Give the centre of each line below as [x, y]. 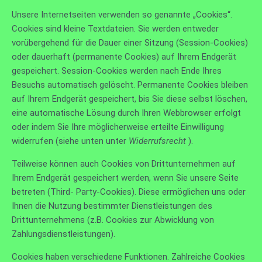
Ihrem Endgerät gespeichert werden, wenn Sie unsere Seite [125, 177]
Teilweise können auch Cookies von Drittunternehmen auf [124, 163]
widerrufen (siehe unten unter [70, 141]
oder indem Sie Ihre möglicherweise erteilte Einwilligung [118, 127]
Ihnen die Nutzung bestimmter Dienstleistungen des [112, 206]
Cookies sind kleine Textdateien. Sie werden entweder [115, 28]
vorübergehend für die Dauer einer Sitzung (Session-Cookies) [130, 42]
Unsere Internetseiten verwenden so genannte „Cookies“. [122, 14]
